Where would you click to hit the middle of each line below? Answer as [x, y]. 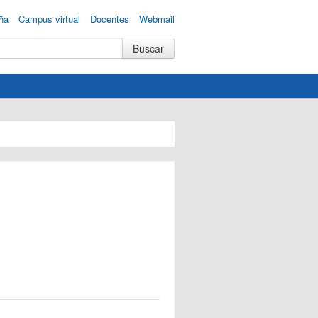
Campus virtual [49, 19]
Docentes [110, 19]
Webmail [157, 19]
